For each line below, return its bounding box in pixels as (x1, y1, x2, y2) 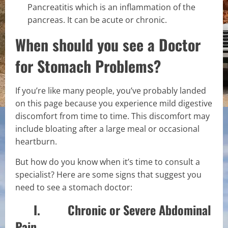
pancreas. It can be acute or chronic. (27, 14, 167, 25)
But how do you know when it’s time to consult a (15, 156, 200, 167)
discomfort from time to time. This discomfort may (15, 110, 210, 122)
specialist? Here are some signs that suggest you (15, 168, 202, 180)
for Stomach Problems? (15, 54, 161, 77)
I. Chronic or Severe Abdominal (15, 200, 211, 219)
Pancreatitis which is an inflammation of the (27, 1, 195, 13)
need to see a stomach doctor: (15, 181, 132, 193)
